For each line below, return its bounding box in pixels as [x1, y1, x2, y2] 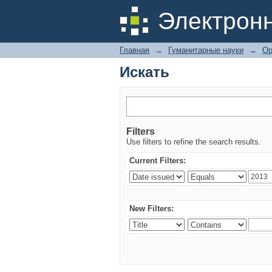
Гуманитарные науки [168, 46, 243, 55]
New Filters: [129, 204, 174, 213]
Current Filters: [129, 156, 186, 165]
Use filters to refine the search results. [126, 137, 261, 146]
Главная [120, 46, 149, 55]
